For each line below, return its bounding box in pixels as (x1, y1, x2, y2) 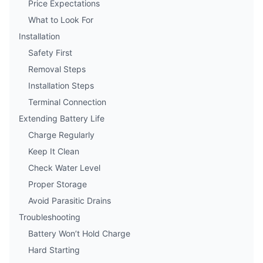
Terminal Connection (28, 97, 106, 107)
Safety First (28, 48, 72, 58)
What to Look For (28, 15, 93, 25)
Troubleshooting (19, 212, 80, 222)
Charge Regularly (28, 130, 95, 140)
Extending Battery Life (19, 113, 104, 123)
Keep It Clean (28, 146, 79, 156)
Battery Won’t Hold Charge (28, 228, 130, 238)
